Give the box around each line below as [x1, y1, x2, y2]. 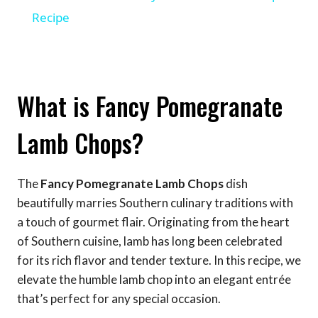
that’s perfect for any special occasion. [17, 290, 221, 306]
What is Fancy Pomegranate [17, 87, 283, 125]
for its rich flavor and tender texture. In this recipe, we [17, 252, 301, 268]
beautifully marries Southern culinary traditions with [17, 194, 293, 210]
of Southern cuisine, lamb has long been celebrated [17, 233, 283, 248]
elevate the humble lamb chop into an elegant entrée [17, 271, 291, 287]
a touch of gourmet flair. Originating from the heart [17, 214, 290, 229]
